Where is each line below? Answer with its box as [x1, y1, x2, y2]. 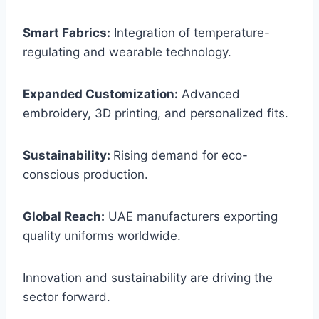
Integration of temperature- [110, 26, 270, 41]
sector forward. [23, 290, 110, 305]
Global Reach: [23, 209, 105, 224]
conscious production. [23, 167, 148, 182]
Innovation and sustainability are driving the [23, 271, 273, 286]
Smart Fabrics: [23, 26, 110, 41]
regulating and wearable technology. [23, 45, 231, 60]
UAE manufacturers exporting [105, 209, 278, 224]
